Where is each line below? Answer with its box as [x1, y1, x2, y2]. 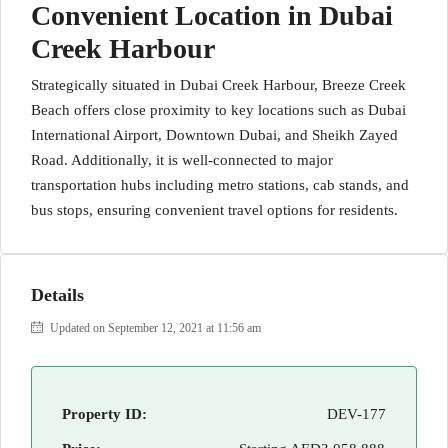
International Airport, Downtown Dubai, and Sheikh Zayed [31, 127, 398, 143]
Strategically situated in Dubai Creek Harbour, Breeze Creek [31, 77, 406, 93]
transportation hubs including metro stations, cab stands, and [31, 177, 409, 193]
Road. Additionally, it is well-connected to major [31, 152, 333, 168]
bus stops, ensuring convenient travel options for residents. [31, 202, 398, 218]
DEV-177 [327, 406, 386, 422]
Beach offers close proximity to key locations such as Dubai [31, 102, 406, 118]
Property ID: [62, 406, 147, 422]
